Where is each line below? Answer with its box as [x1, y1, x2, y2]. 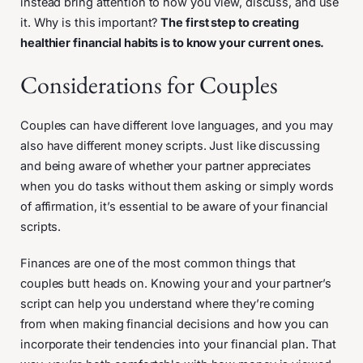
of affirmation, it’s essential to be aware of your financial [20, 199, 328, 214]
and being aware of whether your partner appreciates [20, 158, 311, 173]
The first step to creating [160, 15, 299, 30]
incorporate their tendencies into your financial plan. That [20, 336, 337, 352]
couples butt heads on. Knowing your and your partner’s [20, 275, 331, 291]
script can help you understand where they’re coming [20, 296, 314, 311]
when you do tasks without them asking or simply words [20, 178, 334, 194]
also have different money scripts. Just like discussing [20, 138, 320, 153]
